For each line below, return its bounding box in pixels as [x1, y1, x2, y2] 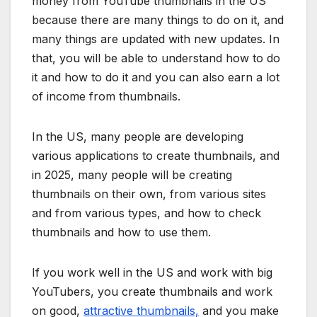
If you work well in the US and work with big [32, 265, 272, 280]
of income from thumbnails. [32, 89, 180, 104]
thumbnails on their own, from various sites [32, 187, 266, 202]
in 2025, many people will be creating [32, 168, 232, 183]
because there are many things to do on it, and [32, 13, 284, 28]
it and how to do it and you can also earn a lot [32, 70, 279, 85]
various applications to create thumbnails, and [32, 149, 279, 163]
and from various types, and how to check [32, 206, 261, 221]
